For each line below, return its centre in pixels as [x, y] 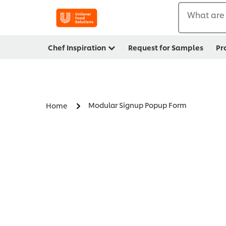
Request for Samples [166, 47]
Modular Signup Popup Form [137, 105]
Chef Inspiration [77, 47]
